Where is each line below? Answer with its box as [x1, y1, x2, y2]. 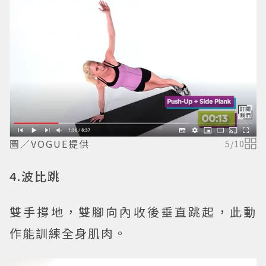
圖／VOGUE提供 [9, 136, 90, 151]
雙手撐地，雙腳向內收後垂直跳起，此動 [9, 202, 256, 220]
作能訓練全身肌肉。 [9, 224, 127, 242]
